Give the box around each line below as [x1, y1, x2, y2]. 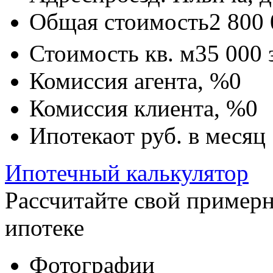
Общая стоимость [29, 8, 209, 35]
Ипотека [29, 122, 113, 149]
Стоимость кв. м [29, 40, 195, 66]
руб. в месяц [141, 122, 266, 149]
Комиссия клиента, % [29, 94, 246, 121]
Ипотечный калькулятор [5, 159, 249, 186]
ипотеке [5, 214, 84, 241]
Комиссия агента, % [29, 67, 229, 94]
